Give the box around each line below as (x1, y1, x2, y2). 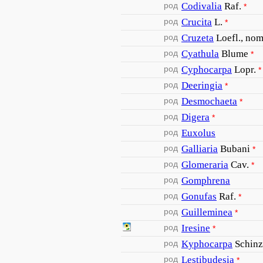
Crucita (181, 16, 212, 28)
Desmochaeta (181, 96, 237, 107)
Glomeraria (181, 159, 228, 170)
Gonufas (181, 191, 217, 202)
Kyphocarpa (181, 238, 232, 249)
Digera (181, 112, 210, 123)
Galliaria (181, 143, 218, 154)
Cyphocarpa (181, 64, 232, 75)
